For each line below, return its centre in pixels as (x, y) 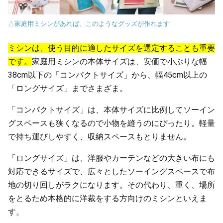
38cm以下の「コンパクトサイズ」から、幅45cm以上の (108, 75)
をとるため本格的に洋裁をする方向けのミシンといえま (108, 198)
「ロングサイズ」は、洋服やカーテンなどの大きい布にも (111, 158)
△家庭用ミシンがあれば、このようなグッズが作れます (89, 23)
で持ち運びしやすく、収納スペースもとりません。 (100, 137)
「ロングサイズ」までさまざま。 (68, 88)
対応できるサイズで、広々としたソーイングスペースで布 (111, 171)
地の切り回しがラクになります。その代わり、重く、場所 (111, 185)
